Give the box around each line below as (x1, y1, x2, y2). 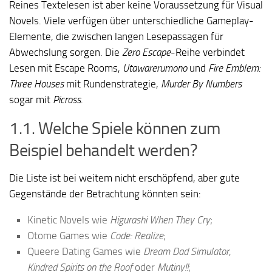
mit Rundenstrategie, (64, 78, 161, 90)
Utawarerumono (123, 62, 187, 75)
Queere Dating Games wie (27, 245, 143, 257)
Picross (53, 93, 81, 106)
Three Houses (9, 78, 64, 90)
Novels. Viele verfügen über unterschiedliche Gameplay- (9, 15, 254, 27)
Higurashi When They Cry (110, 213, 210, 226)
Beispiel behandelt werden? (9, 140, 197, 161)
